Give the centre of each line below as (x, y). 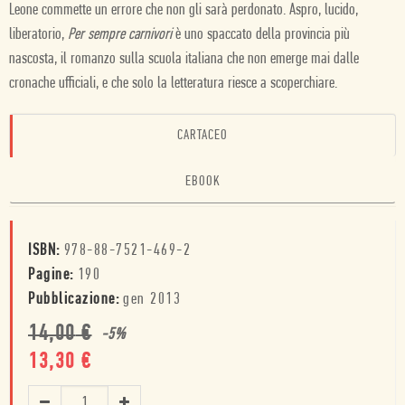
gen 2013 (152, 300)
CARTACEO (202, 136)
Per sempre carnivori (120, 35)
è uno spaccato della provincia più (261, 35)
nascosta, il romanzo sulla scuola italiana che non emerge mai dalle (184, 59)
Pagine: (51, 275)
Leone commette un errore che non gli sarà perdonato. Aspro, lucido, (184, 10)
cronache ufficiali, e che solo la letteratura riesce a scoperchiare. (173, 84)
